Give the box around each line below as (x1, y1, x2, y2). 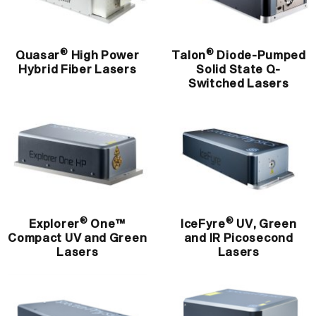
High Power (68, 50, 140, 62)
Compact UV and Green (8, 232, 147, 244)
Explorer (29, 218, 80, 230)
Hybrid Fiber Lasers (18, 64, 137, 76)
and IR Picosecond (183, 232, 293, 244)
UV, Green (233, 218, 297, 230)
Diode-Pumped (214, 50, 306, 62)
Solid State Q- (196, 64, 281, 76)
